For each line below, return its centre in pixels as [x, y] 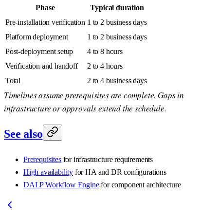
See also [23, 134]
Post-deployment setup [39, 52]
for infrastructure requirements [107, 159]
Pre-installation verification [45, 22]
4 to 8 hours [105, 52]
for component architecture [140, 184]
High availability [48, 172]
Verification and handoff [42, 66]
